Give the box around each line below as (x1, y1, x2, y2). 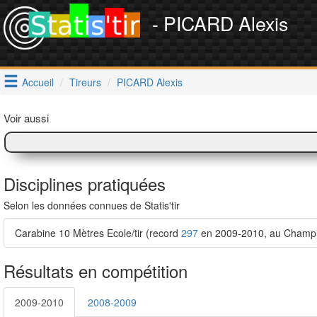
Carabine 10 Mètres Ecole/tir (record (15, 226, 181, 240)
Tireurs (69, 75, 101, 89)
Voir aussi (4, 110, 49, 125)
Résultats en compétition (4, 258, 188, 283)
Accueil (22, 75, 54, 89)
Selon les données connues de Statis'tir (4, 198, 180, 212)
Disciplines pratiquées (4, 171, 166, 196)
